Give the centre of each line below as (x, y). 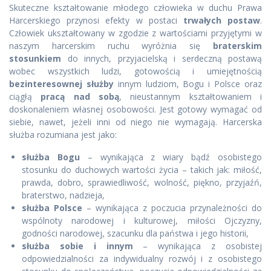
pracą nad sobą (76, 97)
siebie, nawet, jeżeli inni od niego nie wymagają (113, 122)
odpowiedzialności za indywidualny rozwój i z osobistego (142, 259)
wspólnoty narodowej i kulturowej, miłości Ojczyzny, (142, 221)
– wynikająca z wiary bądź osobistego (171, 157)
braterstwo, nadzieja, (63, 195)
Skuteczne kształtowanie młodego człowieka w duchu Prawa (135, 8)
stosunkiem (35, 59)
